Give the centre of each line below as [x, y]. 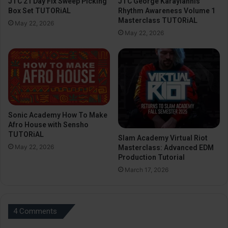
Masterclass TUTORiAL [158, 20]
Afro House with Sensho [48, 125]
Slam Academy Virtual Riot [163, 138]
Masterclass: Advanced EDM [166, 147]
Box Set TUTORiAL [39, 10]
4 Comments [35, 211]
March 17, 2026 [147, 169]
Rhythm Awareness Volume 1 [167, 10]
